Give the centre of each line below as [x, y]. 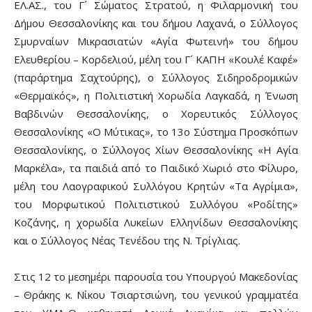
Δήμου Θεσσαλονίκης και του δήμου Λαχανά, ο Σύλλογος [156, 23]
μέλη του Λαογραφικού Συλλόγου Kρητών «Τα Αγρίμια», [156, 186]
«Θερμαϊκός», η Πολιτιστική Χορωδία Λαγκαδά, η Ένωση [156, 96]
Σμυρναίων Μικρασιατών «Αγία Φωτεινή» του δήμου [156, 41]
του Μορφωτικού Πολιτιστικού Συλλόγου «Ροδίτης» [156, 204]
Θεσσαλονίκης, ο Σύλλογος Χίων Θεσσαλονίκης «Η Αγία [156, 150]
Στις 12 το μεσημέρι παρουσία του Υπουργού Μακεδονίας [156, 277]
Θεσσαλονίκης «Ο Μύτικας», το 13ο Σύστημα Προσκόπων [156, 132]
